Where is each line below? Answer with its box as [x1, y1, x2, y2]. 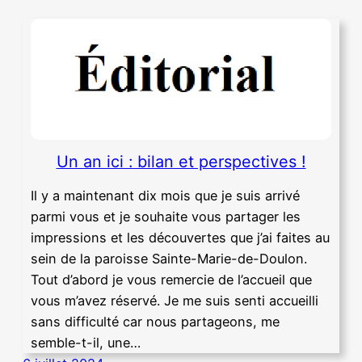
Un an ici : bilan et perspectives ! [56, 152, 306, 172]
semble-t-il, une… [31, 334, 141, 351]
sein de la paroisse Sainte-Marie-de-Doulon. [31, 250, 307, 267]
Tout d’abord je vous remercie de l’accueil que [31, 271, 312, 288]
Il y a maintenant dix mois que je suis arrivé [31, 187, 300, 204]
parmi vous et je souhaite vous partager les [31, 208, 301, 225]
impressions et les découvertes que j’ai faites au [31, 229, 330, 246]
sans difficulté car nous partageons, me [31, 313, 280, 330]
